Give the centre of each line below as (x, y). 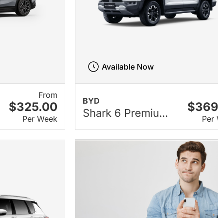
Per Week (40, 119)
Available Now (128, 67)
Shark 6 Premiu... (126, 113)
